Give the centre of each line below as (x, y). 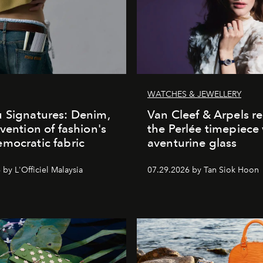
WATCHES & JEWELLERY (194, 94)
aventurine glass (192, 142)
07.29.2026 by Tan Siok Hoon (203, 170)
